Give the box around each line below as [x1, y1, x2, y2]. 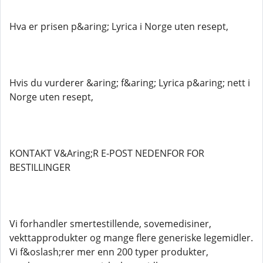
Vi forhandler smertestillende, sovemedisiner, [9, 217, 211, 230]
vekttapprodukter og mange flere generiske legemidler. [9, 231, 253, 244]
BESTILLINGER [9, 161, 70, 174]
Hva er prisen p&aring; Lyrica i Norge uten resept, [9, 20, 228, 33]
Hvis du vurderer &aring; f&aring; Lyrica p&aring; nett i [9, 76, 250, 89]
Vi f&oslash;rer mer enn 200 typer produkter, [9, 245, 208, 258]
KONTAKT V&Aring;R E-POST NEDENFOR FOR [9, 147, 204, 160]
